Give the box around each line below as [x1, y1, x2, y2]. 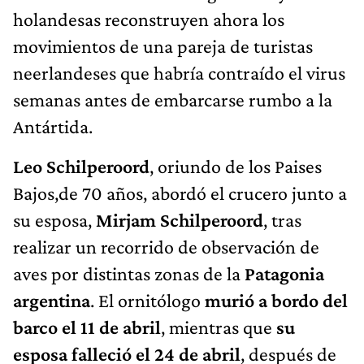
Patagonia [245, 262, 324, 284]
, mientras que [161, 315, 276, 338]
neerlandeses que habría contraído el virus [13, 61, 345, 84]
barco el [13, 315, 76, 338]
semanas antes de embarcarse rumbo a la [13, 88, 332, 110]
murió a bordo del [205, 288, 348, 311]
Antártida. [13, 115, 93, 137]
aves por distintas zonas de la [13, 262, 245, 284]
